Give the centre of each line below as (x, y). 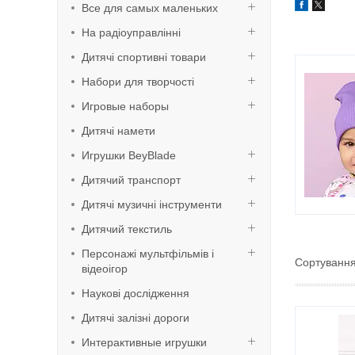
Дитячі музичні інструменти (152, 204)
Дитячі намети (118, 131)
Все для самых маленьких (150, 8)
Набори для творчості (138, 82)
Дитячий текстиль (127, 229)
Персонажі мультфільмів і (148, 254)
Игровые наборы (125, 106)
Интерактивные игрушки (144, 342)
